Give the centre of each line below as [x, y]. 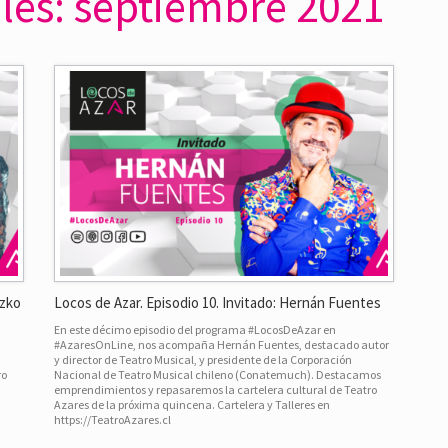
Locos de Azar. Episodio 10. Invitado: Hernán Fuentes [217, 302]
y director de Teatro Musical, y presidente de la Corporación [202, 359]
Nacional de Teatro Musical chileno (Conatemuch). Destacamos [217, 374]
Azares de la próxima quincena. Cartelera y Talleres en [191, 404]
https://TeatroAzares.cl [112, 419]
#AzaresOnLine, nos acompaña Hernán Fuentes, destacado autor [221, 344]
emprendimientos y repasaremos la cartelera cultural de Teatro [215, 389]
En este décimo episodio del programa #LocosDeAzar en [194, 329]
